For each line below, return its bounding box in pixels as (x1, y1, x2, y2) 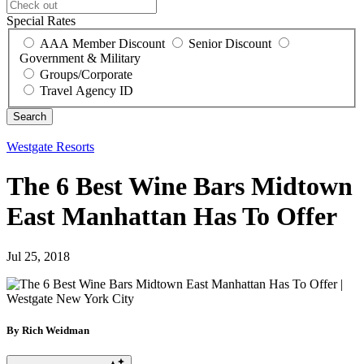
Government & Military (19, 50, 141, 65)
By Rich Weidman (6, 323, 89, 336)
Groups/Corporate (40, 67, 132, 81)
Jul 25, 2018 (6, 249, 70, 263)
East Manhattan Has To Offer (6, 201, 337, 232)
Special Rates (6, 14, 76, 28)
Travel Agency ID (40, 83, 133, 97)
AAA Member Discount (40, 36, 165, 50)
